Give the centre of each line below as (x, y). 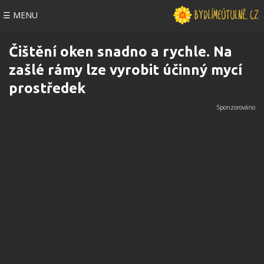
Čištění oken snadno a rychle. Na (121, 52)
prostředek (47, 88)
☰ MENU (20, 15)
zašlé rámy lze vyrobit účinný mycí (126, 70)
